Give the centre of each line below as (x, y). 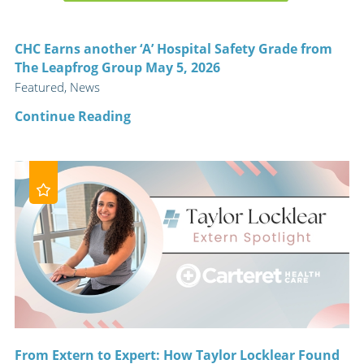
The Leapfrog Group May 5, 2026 (117, 67)
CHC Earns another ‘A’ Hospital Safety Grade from (173, 48)
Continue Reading (72, 115)
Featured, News (57, 87)
